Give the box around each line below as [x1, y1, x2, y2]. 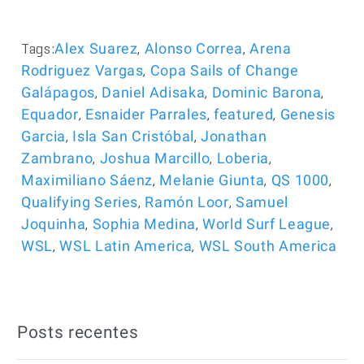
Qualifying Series [21, 193, 139, 211]
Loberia [216, 149, 269, 167]
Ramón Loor [145, 193, 229, 211]
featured [214, 106, 274, 123]
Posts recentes [17, 323, 139, 343]
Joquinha [21, 215, 86, 233]
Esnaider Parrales [84, 106, 207, 123]
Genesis [279, 106, 336, 123]
